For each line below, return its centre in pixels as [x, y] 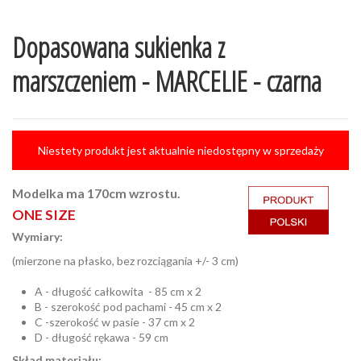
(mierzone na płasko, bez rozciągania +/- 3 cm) [125, 260]
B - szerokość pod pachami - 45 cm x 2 [128, 307]
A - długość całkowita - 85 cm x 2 [118, 292]
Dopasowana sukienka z [118, 47]
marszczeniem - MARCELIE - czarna [167, 81]
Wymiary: [37, 236]
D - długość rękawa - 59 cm [102, 338]
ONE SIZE [44, 214]
